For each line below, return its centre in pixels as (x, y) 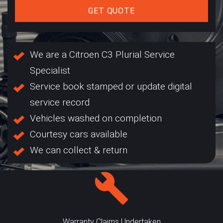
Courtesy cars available (79, 134)
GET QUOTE (111, 10)
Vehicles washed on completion (96, 118)
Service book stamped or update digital (111, 86)
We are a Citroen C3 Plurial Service (102, 54)
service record (60, 102)
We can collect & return (79, 150)
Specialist (50, 70)
